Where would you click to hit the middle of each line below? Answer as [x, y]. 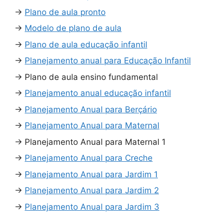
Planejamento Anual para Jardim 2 [92, 191]
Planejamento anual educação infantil [98, 93]
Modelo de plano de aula [73, 28]
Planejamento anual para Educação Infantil [108, 61]
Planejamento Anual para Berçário [91, 109]
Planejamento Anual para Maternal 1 [95, 142]
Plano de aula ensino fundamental [91, 77]
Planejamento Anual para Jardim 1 [91, 174]
